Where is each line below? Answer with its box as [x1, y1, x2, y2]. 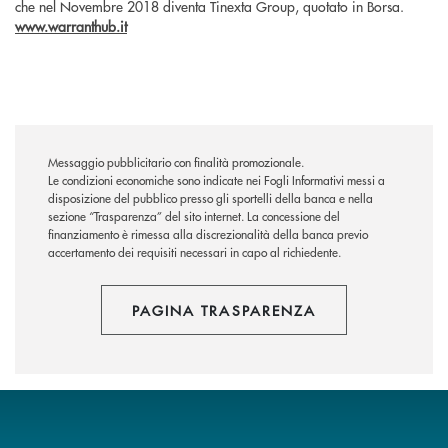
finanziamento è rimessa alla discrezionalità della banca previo [48, 226, 368, 244]
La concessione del [247, 208, 340, 226]
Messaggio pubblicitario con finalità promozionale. [48, 154, 304, 172]
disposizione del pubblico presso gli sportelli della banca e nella [48, 190, 373, 208]
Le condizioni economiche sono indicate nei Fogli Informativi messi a [48, 172, 385, 190]
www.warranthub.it [15, 16, 127, 37]
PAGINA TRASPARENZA [131, 300, 317, 321]
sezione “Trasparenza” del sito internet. [48, 208, 247, 226]
